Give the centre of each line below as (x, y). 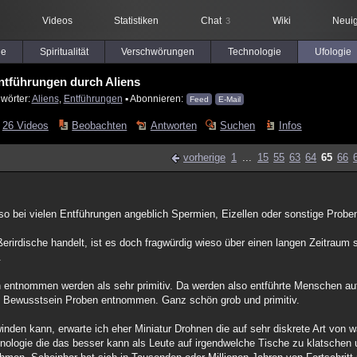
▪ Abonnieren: (154, 98)
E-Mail (229, 99)
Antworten (173, 126)
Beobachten (100, 126)
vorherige (204, 157)
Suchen (238, 126)
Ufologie (333, 52)
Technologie (254, 52)
